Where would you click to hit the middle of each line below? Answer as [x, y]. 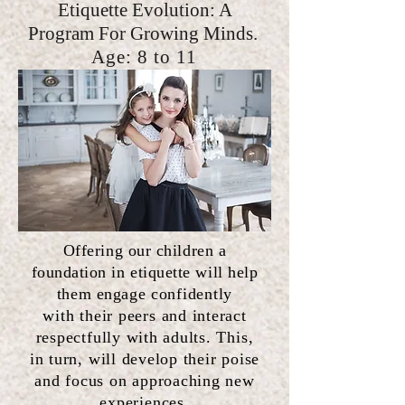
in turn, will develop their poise [145, 358]
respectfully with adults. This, [145, 337]
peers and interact [180, 315]
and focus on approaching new [145, 380]
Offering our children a [145, 250]
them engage [104, 293]
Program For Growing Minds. [145, 33]
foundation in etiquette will [130, 272]
